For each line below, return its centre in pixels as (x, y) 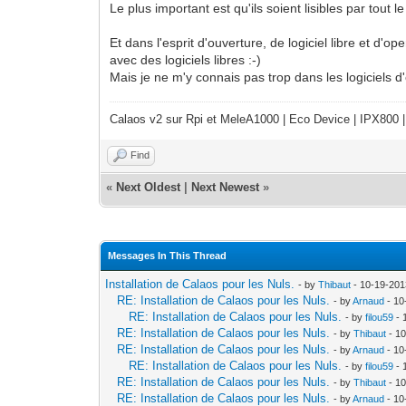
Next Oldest (149, 187)
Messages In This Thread (168, 255)
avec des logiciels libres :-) (186, 59)
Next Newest (226, 187)
